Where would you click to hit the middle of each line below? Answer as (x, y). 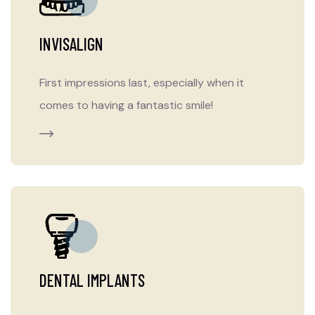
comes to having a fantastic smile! (126, 105)
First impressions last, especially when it (142, 83)
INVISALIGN (71, 44)
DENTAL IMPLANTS (92, 280)
